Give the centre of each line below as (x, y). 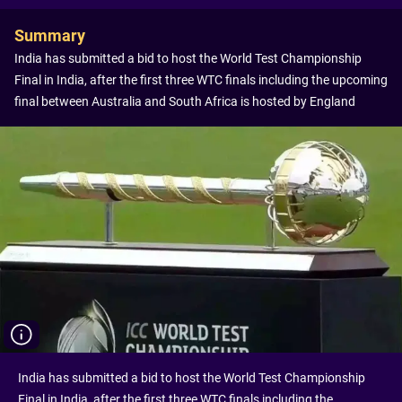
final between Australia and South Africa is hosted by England (185, 101)
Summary (50, 35)
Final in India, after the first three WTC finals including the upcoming (201, 80)
